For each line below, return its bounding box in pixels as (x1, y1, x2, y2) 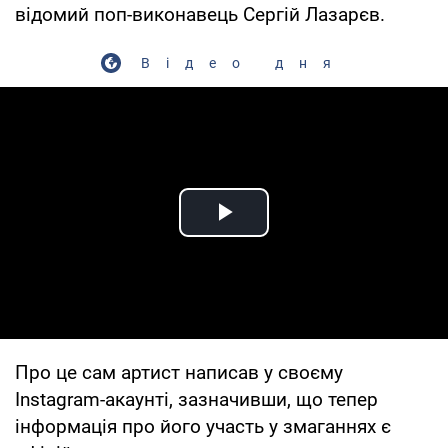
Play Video (224, 218, 368, 252)
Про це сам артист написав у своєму (15, 360, 343, 384)
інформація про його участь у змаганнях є (15, 414, 391, 438)
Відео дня (141, 54, 347, 71)
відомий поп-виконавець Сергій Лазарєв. (15, 2, 385, 26)
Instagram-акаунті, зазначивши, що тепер (15, 387, 378, 411)
